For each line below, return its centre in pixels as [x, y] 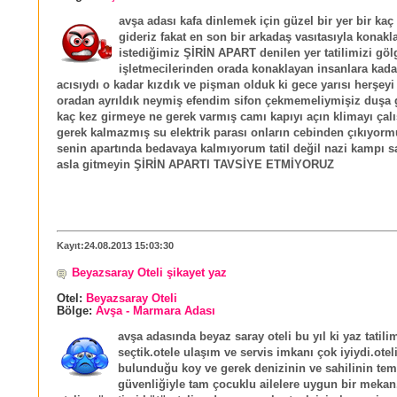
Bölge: [76, 311]
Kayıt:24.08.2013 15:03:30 [115, 245]
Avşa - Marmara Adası [156, 311]
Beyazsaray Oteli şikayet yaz [149, 272]
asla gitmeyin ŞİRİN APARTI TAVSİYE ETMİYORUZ [195, 165]
